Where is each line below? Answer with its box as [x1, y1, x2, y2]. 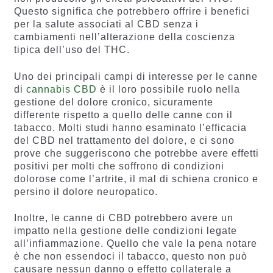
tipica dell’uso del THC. [13, 44, 130, 55]
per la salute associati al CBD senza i [13, 19, 199, 30]
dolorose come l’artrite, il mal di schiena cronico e [13, 173, 258, 184]
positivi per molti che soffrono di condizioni [13, 160, 224, 171]
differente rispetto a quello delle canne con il [13, 109, 233, 120]
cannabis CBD [26, 83, 97, 94]
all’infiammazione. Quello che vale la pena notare [13, 238, 257, 249]
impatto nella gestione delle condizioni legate [13, 225, 237, 236]
